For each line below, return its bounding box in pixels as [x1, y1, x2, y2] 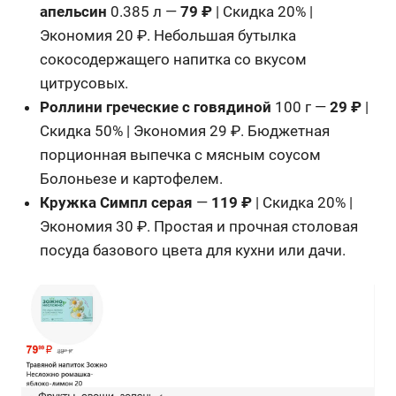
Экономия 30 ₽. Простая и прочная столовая [40, 217, 359, 235]
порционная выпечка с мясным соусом [40, 145, 322, 164]
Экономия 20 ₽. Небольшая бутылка [40, 26, 297, 44]
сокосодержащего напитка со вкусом [40, 49, 308, 68]
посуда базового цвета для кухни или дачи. [40, 240, 346, 259]
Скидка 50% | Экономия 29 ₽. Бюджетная [40, 121, 331, 140]
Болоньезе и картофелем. [40, 169, 224, 187]
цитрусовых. [40, 73, 129, 92]
